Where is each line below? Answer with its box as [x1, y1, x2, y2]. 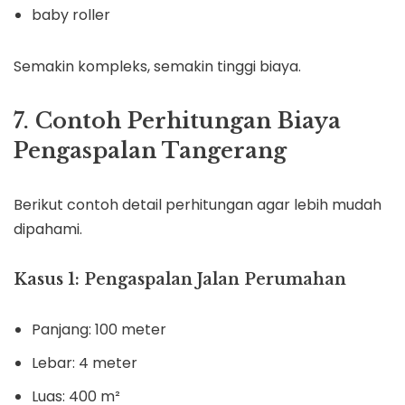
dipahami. [14, 219, 82, 240]
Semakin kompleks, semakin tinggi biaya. [14, 56, 301, 78]
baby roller [32, 5, 110, 26]
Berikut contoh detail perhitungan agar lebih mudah [14, 194, 381, 216]
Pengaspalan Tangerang [14, 137, 287, 165]
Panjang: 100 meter [32, 319, 166, 341]
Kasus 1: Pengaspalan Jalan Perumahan [14, 269, 346, 290]
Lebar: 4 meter [32, 353, 137, 374]
